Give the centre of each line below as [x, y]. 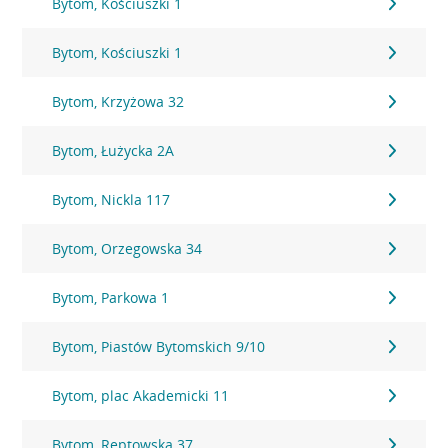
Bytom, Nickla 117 [111, 199]
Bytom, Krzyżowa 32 [118, 101]
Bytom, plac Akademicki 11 [141, 395]
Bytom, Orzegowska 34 [127, 248]
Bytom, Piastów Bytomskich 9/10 [159, 346]
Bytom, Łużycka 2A [113, 150]
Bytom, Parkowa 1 [111, 297]
